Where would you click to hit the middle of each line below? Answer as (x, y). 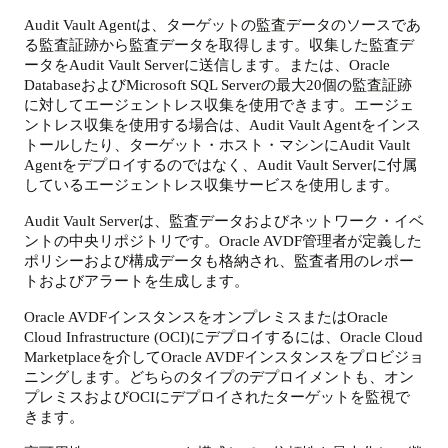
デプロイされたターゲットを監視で (290, 397)
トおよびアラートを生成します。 (136, 280)
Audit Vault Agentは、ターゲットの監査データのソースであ (222, 24)
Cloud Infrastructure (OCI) (107, 337)
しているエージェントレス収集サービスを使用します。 (211, 184)
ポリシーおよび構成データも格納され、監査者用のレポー (219, 260)
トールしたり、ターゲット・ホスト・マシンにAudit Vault (217, 144)
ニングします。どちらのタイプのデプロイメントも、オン (219, 377)
